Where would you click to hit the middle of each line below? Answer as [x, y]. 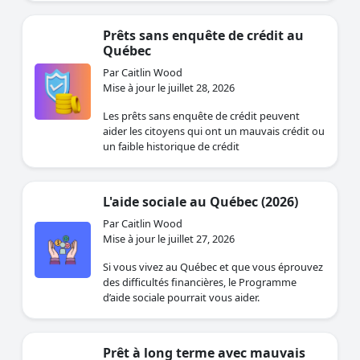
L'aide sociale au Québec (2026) [200, 202]
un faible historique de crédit [171, 147]
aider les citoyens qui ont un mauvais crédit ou [214, 131]
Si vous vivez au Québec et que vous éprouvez [213, 267]
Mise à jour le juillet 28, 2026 [169, 88]
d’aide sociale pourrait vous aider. [181, 298]
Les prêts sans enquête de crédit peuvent [201, 116]
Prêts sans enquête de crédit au [203, 36]
